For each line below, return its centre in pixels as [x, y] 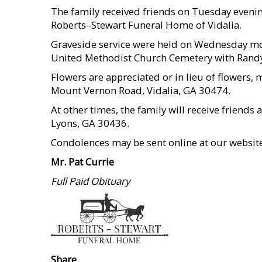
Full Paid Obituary [90, 181]
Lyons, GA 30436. [90, 123]
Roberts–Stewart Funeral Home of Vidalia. [146, 25]
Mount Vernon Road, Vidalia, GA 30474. [141, 90]
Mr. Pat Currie [82, 162]
